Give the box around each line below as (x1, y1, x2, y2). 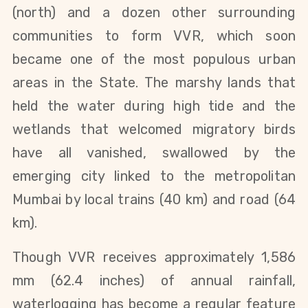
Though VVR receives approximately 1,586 (12, 249, 296, 266)
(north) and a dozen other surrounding (12, 4, 296, 21)
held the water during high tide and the (12, 98, 296, 115)
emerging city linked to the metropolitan (12, 168, 296, 185)
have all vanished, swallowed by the (12, 144, 296, 162)
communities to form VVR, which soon (12, 27, 296, 45)
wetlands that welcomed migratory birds (12, 121, 296, 138)
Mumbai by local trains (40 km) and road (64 (12, 191, 296, 208)
